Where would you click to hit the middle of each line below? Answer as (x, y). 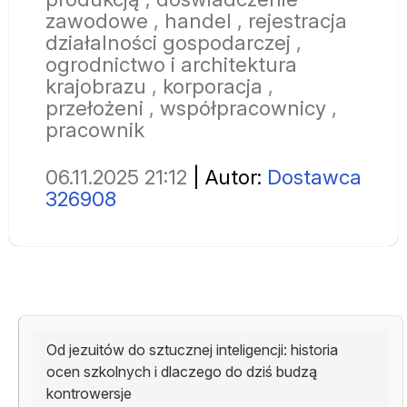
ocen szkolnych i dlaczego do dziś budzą (182, 371)
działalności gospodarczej (168, 42)
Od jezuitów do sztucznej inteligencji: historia (192, 349)
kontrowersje (89, 393)
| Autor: (227, 176)
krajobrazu (96, 85)
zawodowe (97, 20)
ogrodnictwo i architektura (171, 64)
